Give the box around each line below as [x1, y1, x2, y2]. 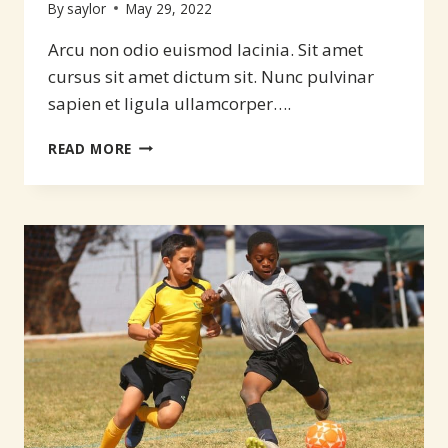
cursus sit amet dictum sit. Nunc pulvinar [48, 64, 374, 88]
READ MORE [48, 138, 133, 158]
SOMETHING [131, 133, 220, 153]
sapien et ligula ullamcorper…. [48, 91, 291, 115]
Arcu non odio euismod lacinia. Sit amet [48, 37, 363, 61]
